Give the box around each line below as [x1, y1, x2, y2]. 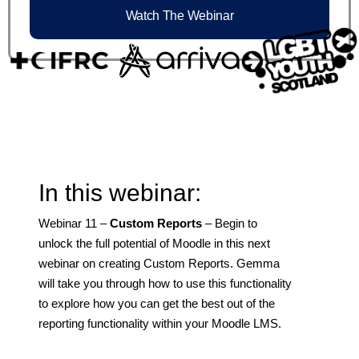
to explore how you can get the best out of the [38, 296, 275, 310]
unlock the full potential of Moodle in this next [38, 236, 270, 250]
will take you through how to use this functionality [38, 276, 292, 290]
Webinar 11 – [38, 216, 110, 230]
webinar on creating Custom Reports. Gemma [38, 256, 280, 270]
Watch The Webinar [125, 9, 234, 23]
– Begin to [202, 216, 257, 230]
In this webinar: [38, 179, 201, 206]
